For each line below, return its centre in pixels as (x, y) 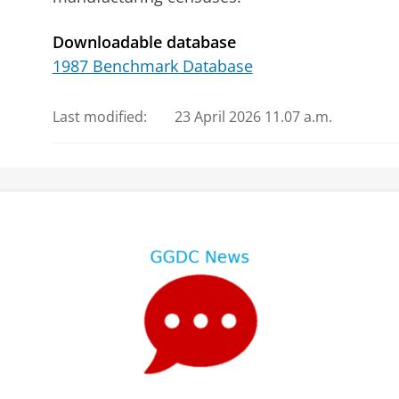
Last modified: (99, 116)
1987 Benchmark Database (152, 66)
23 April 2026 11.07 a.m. (254, 116)
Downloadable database (144, 41)
